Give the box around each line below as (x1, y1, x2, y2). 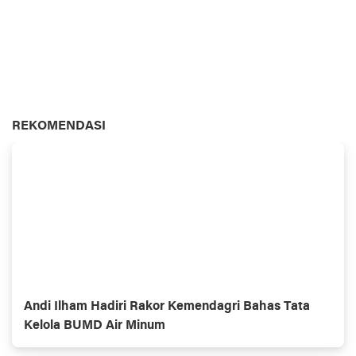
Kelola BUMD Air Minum (24, 319, 165, 332)
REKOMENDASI (12, 120, 106, 133)
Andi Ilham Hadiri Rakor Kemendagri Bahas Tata (24, 300, 310, 313)
